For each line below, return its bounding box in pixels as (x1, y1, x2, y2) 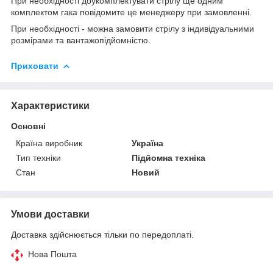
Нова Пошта (28, 249, 77, 259)
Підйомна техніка (132, 152, 206, 163)
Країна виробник (16, 138, 82, 148)
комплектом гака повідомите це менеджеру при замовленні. (11, 7, 252, 17)
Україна (132, 138, 164, 148)
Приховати (11, 60, 58, 71)
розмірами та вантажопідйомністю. (11, 35, 151, 45)
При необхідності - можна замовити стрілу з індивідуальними (11, 23, 254, 34)
